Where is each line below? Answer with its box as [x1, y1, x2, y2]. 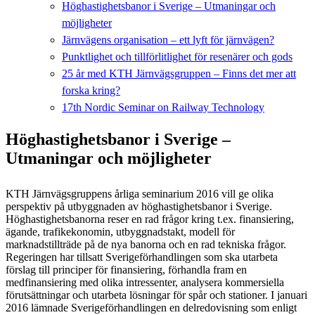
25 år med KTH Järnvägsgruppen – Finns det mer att [62, 67, 296, 79]
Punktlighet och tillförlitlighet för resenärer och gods [62, 50, 292, 63]
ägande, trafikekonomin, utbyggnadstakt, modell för [6, 225, 235, 238]
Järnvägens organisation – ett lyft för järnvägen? [62, 33, 274, 46]
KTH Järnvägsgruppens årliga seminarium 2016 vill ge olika [6, 187, 274, 200]
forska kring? [62, 84, 120, 96]
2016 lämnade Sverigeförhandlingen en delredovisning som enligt [6, 301, 297, 314]
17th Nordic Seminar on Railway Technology [62, 101, 264, 113]
